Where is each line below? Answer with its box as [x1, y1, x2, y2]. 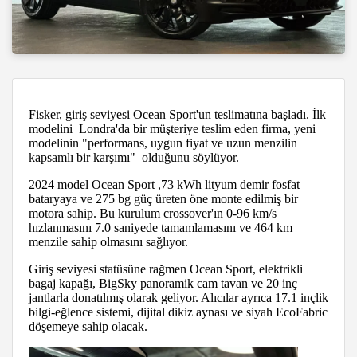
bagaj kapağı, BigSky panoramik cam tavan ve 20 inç [29, 276, 297, 290]
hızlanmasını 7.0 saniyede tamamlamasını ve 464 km [29, 220, 292, 234]
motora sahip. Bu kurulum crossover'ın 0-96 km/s [29, 206, 277, 220]
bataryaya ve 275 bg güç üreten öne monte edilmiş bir [29, 191, 298, 206]
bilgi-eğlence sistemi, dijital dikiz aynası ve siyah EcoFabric [29, 304, 328, 319]
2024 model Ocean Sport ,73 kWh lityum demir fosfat [29, 177, 300, 191]
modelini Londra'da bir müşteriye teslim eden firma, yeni [29, 121, 316, 135]
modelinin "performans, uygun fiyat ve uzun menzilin [29, 135, 297, 150]
